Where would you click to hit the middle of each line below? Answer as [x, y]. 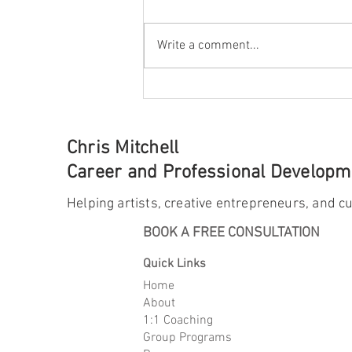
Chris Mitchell [123, 149]
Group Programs [187, 338]
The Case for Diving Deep [236, 69]
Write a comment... [208, 46]
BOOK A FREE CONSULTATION [231, 233]
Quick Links [174, 264]
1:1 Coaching [178, 321]
